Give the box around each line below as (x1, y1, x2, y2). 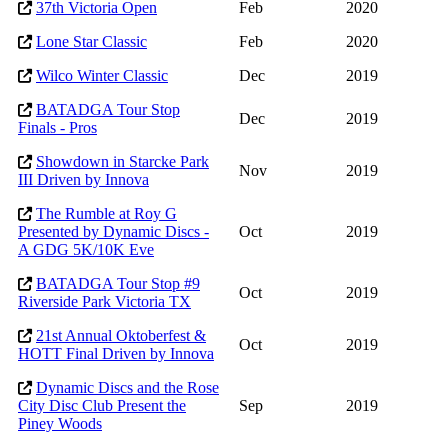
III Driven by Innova (18, 171, 149, 189)
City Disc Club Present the (18, 397, 186, 415)
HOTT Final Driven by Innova (18, 345, 214, 363)
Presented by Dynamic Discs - (18, 223, 209, 241)
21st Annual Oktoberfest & (36, 327, 206, 345)
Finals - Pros (18, 119, 97, 137)
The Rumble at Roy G (36, 205, 177, 223)
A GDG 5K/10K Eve (18, 241, 154, 259)
